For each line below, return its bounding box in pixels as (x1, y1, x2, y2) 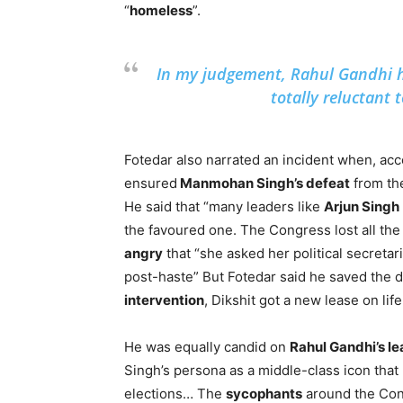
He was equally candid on (124, 338, 290, 355)
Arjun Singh (324, 198, 399, 215)
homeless (130, 2, 193, 19)
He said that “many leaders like (124, 198, 324, 215)
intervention (124, 291, 204, 309)
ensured (124, 175, 177, 192)
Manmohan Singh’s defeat (177, 175, 350, 192)
